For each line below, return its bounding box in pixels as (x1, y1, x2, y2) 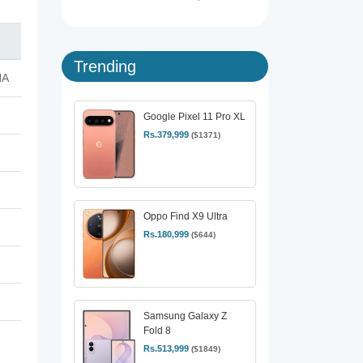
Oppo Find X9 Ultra (143, 211, 228, 223)
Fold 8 (143, 325, 171, 337)
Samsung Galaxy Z (143, 310, 227, 322)
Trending (74, 58, 136, 75)
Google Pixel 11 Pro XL (143, 111, 246, 122)
